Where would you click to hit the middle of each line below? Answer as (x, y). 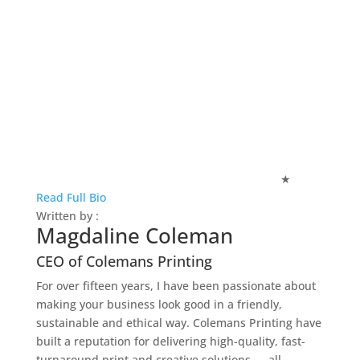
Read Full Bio (71, 197)
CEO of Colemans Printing (124, 261)
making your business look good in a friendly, (159, 304)
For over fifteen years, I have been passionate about (176, 286)
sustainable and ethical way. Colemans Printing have (178, 323)
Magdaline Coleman (134, 235)
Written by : (67, 216)
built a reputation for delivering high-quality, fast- (170, 341)
